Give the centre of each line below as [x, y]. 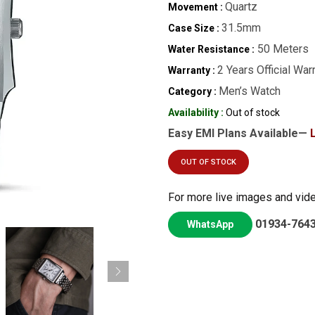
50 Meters [282, 49]
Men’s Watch [250, 91]
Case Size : [194, 28]
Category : [192, 91]
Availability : [196, 112]
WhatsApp [210, 224]
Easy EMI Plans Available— [239, 133]
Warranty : [192, 70]
